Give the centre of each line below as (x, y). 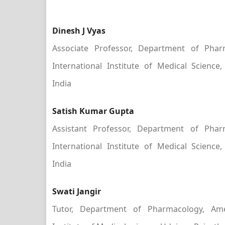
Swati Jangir (77, 191)
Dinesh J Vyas (79, 31)
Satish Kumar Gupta (93, 111)
